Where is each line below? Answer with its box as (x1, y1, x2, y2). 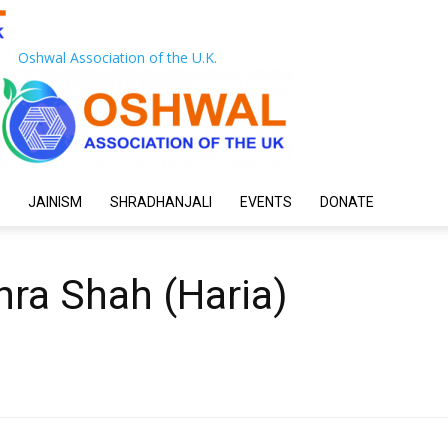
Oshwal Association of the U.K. (18, 48, 217, 67)
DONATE (320, 194, 374, 210)
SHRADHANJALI (110, 194, 212, 210)
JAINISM (28, 194, 82, 210)
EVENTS (240, 194, 292, 210)
